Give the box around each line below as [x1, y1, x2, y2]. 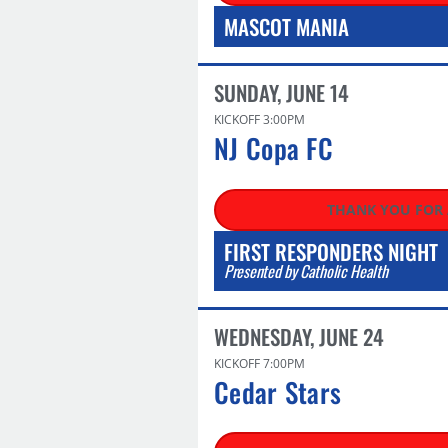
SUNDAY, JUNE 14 [214, 77, 349, 108]
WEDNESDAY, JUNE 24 [214, 320, 384, 352]
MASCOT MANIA [224, 11, 349, 42]
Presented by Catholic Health [224, 258, 388, 283]
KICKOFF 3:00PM [214, 111, 305, 128]
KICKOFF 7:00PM [214, 354, 305, 372]
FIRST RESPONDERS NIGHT [224, 235, 438, 267]
